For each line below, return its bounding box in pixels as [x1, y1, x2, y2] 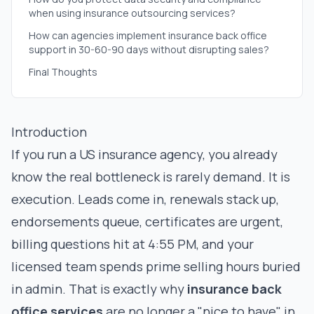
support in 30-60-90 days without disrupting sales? [29, 43, 269, 56]
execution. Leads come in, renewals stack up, [11, 191, 279, 207]
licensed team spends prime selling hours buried [11, 258, 301, 275]
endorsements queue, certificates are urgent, [11, 213, 283, 230]
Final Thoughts [29, 65, 97, 78]
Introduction [11, 123, 87, 140]
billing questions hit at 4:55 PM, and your [11, 235, 254, 252]
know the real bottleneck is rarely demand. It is [11, 168, 290, 185]
